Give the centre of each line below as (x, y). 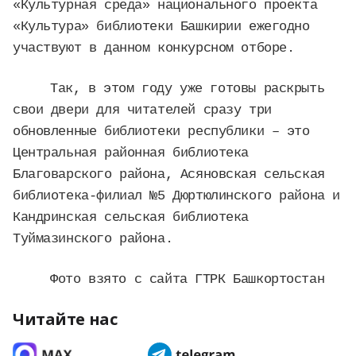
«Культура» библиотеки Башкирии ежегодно (161, 27)
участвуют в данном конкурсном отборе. (154, 48)
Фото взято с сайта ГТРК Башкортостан (188, 279)
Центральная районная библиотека (131, 153)
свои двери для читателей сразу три (142, 110)
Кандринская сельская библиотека (131, 217)
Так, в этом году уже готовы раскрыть (188, 89)
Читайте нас (65, 319)
